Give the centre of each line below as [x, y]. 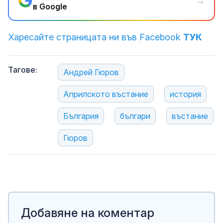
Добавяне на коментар [88, 213]
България [81, 116]
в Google [50, 7]
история [185, 94]
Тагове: [23, 70]
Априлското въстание [106, 94]
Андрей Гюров [91, 72]
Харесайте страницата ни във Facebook [96, 37]
